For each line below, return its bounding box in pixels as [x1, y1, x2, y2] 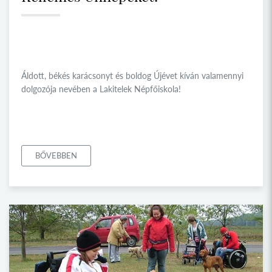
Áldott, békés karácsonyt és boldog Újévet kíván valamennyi [21, 70, 243, 81]
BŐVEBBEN [35, 151, 77, 161]
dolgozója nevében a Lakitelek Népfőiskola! [21, 84, 181, 95]
